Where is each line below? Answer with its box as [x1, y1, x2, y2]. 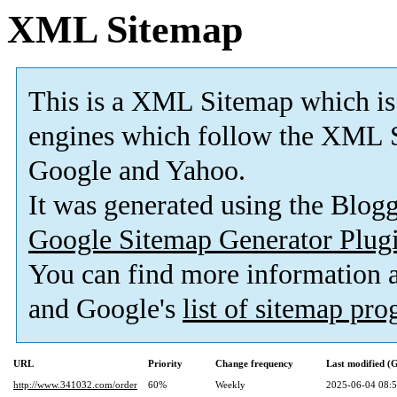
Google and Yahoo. [28, 155, 245, 187]
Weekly [215, 379, 245, 391]
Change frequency [215, 358, 293, 370]
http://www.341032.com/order [13, 379, 137, 391]
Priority [148, 358, 183, 370]
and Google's [28, 293, 183, 325]
